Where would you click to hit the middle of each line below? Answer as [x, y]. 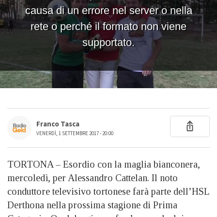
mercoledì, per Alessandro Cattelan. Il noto [93, 178]
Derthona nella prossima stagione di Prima [92, 205]
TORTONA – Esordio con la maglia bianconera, [104, 164]
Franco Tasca [58, 124]
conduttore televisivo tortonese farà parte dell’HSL [108, 191]
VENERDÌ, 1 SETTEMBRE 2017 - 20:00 [75, 133]
